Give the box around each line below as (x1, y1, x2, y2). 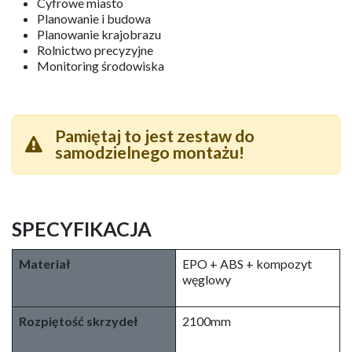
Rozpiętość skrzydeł (19, 313, 137, 329)
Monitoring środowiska (37, 58, 164, 74)
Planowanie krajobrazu (37, 27, 161, 42)
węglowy (182, 272, 231, 288)
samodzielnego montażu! (55, 142, 244, 163)
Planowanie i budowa (37, 11, 151, 27)
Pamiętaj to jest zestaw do (55, 126, 255, 147)
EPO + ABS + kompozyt (182, 256, 312, 272)
